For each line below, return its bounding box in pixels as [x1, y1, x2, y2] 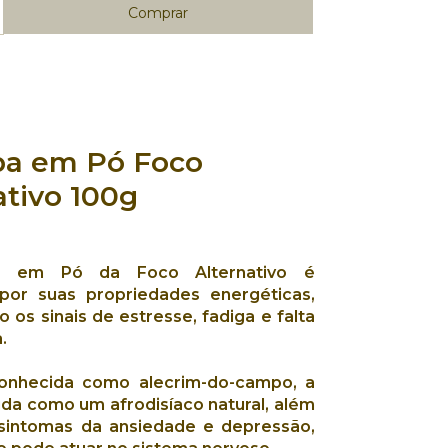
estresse [119, 306, 194, 326]
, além [265, 394, 316, 414]
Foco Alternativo [136, 262, 288, 282]
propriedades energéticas [86, 284, 311, 304]
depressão [221, 416, 312, 436]
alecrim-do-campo [138, 372, 293, 392]
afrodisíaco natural [109, 394, 266, 414]
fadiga [202, 306, 256, 326]
